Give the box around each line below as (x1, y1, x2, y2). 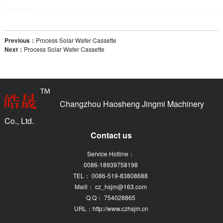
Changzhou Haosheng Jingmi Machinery (59, 98, 204, 110)
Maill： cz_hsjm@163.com (74, 182, 148, 191)
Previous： (4, 36, 36, 45)
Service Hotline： (87, 149, 136, 158)
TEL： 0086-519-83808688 (73, 171, 150, 180)
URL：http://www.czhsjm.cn (74, 204, 149, 213)
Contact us (91, 129, 132, 141)
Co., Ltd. (4, 115, 34, 126)
